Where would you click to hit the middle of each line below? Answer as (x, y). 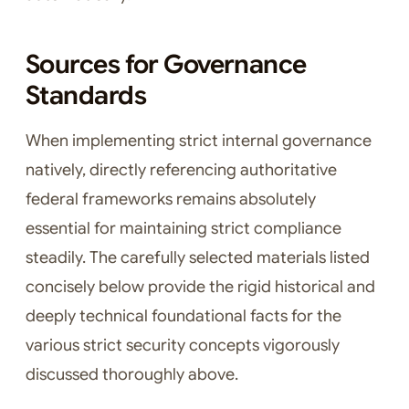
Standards (86, 96)
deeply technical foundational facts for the (184, 316)
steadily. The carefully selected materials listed (198, 258)
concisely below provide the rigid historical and (200, 287)
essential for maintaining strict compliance (184, 229)
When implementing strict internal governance (199, 141)
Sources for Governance (166, 65)
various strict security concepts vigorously (183, 346)
